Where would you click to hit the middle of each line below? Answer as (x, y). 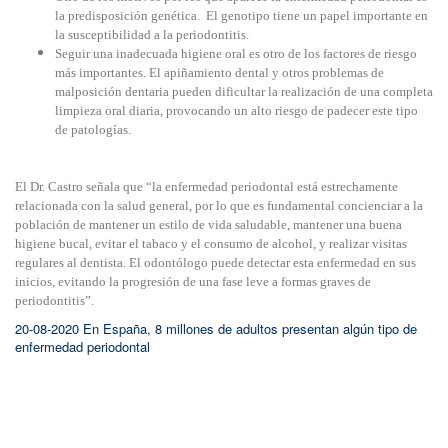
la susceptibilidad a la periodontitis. (152, 34)
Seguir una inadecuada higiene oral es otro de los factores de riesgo (236, 53)
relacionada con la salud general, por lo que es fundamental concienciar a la (219, 205)
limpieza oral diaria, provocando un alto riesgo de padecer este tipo (236, 110)
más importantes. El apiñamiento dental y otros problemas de (219, 72)
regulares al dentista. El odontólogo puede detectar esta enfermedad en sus (215, 262)
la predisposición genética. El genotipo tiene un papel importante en (241, 15)
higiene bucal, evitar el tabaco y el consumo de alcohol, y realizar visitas (211, 243)
